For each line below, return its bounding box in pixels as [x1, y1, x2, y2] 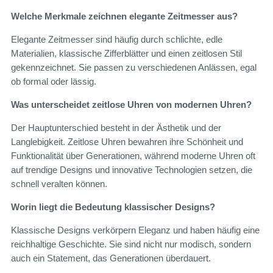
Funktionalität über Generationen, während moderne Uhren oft [11, 151, 255, 161]
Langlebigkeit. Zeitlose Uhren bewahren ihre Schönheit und [11, 136, 243, 147]
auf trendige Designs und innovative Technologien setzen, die [11, 165, 252, 175]
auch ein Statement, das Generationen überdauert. [11, 253, 211, 264]
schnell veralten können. [11, 179, 107, 190]
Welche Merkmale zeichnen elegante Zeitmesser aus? [11, 11, 238, 22]
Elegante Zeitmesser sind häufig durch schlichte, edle [11, 34, 222, 45]
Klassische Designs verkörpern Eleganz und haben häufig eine [11, 225, 260, 236]
